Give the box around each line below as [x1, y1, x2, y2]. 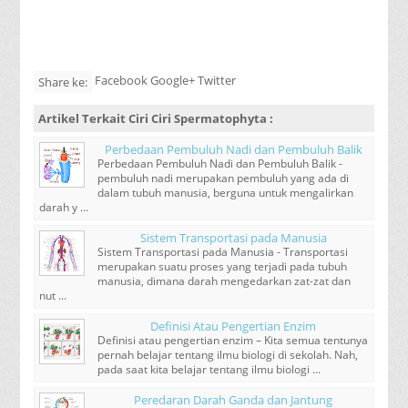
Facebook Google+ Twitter [95, 72, 237, 89]
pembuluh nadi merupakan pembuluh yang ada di [97, 171, 350, 186]
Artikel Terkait [38, 110, 129, 127]
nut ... [39, 289, 67, 303]
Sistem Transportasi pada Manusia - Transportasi [97, 245, 349, 260]
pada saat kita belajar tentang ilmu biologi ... [97, 362, 321, 377]
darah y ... [39, 200, 89, 215]
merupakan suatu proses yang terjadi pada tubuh [97, 260, 348, 274]
